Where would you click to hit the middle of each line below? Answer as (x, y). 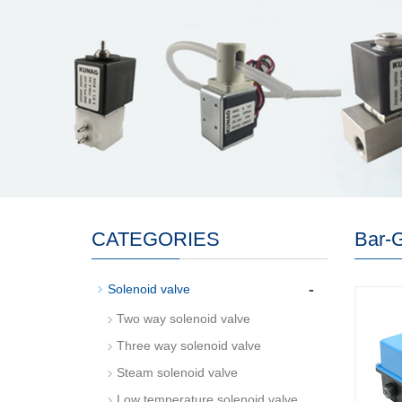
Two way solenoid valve (184, 319)
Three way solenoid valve (189, 345)
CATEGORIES (156, 239)
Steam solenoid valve (177, 372)
